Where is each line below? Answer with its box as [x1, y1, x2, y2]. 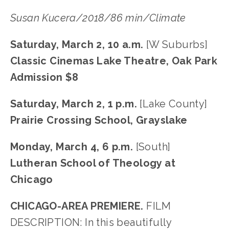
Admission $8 [10, 71, 79, 83]
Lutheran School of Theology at [10, 157, 175, 169]
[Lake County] [140, 98, 208, 110]
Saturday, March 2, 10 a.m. [10, 38, 146, 51]
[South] [135, 141, 171, 153]
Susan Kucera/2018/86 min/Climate [10, 12, 186, 24]
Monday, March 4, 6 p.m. [10, 141, 136, 153]
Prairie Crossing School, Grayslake [10, 114, 188, 126]
